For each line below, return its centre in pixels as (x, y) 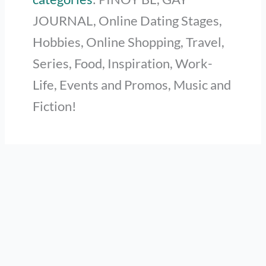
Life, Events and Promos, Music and (132, 84)
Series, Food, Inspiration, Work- (122, 63)
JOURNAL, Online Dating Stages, (127, 20)
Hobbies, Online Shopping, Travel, (128, 42)
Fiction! (54, 106)
